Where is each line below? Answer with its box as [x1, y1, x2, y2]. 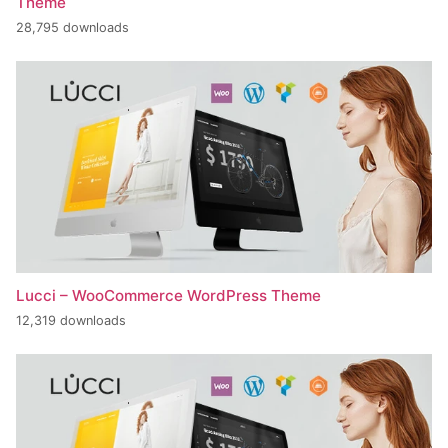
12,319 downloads [16, 313, 126, 329]
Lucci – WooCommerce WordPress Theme [16, 285, 321, 305]
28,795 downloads [16, 20, 129, 36]
